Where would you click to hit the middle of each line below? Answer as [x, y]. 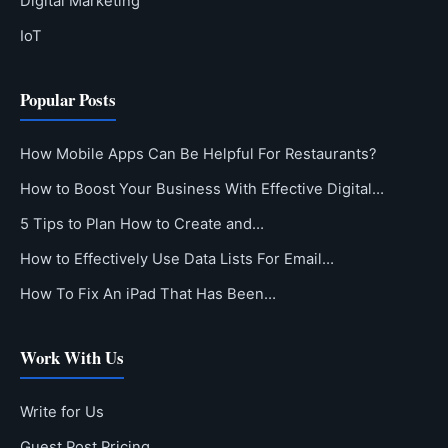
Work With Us [72, 357]
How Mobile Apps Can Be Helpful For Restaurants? [198, 153]
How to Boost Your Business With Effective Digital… [202, 188]
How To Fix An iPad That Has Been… [148, 293]
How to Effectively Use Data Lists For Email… [177, 258]
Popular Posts [68, 99]
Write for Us [62, 411]
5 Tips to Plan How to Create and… [142, 223]
